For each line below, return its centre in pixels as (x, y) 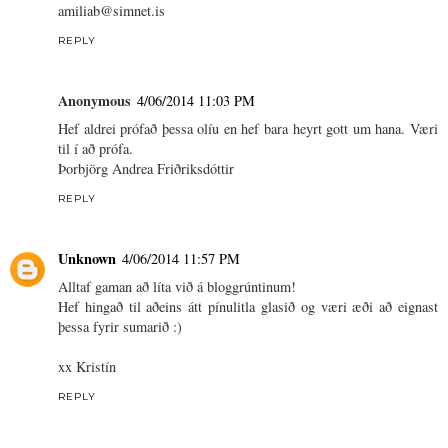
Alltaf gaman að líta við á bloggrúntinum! (177, 287)
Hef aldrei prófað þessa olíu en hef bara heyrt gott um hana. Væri (248, 129)
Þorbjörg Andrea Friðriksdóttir (146, 169)
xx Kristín (87, 367)
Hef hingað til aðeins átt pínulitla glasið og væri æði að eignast (248, 307)
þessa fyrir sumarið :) (120, 327)
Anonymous (94, 101)
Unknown (87, 259)
